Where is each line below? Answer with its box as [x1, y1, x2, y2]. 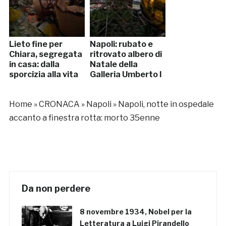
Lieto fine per [9, 39, 63, 49]
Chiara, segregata [9, 49, 82, 59]
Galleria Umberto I [89, 69, 162, 79]
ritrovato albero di [89, 49, 162, 59]
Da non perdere [21, 183, 90, 194]
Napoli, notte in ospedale [118, 99, 214, 109]
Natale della [89, 59, 138, 69]
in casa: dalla [9, 59, 60, 69]
